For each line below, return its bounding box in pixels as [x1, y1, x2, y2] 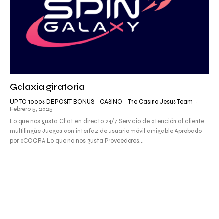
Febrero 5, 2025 [10, 105, 53, 113]
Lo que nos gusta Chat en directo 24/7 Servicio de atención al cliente [10, 117, 204, 125]
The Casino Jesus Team [128, 97, 193, 106]
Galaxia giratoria [10, 80, 85, 93]
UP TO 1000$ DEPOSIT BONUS [10, 97, 94, 106]
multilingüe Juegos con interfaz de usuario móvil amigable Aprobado [10, 127, 202, 135]
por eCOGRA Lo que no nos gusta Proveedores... [10, 136, 144, 145]
